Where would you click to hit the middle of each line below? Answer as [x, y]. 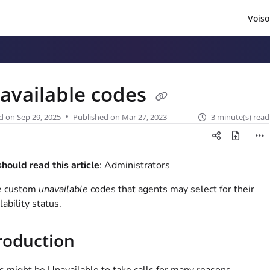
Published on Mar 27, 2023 [120, 117]
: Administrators [134, 165]
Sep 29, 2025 [39, 117]
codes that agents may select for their [171, 190]
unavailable [63, 190]
